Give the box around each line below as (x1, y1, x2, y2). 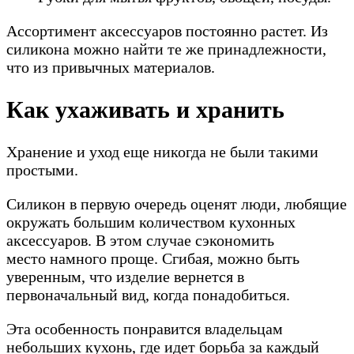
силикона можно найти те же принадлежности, (6, 40, 326, 58)
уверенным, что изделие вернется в (6, 268, 244, 286)
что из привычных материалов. (6, 58, 215, 77)
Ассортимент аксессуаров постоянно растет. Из (6, 22, 328, 40)
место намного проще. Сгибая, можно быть (6, 250, 299, 268)
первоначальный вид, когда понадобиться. (6, 286, 290, 304)
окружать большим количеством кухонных (6, 213, 296, 232)
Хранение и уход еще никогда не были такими (6, 143, 318, 161)
